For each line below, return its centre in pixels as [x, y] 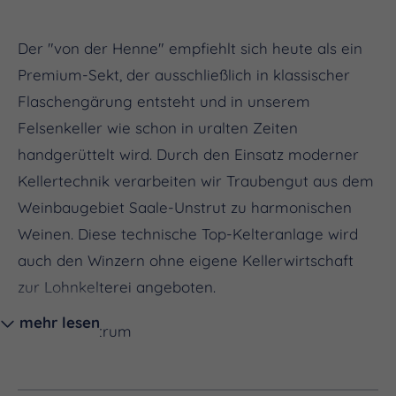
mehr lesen [60, 323]
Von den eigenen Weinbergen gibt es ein [162, 358]
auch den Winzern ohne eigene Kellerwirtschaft [186, 261]
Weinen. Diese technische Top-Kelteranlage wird [188, 234]
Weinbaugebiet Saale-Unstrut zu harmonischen [185, 208]
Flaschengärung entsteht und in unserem [164, 102]
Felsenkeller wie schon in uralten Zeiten [158, 128]
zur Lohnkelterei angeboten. [117, 287]
